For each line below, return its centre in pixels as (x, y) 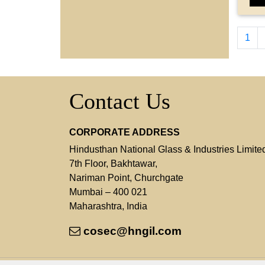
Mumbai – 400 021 (108, 192)
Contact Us (120, 101)
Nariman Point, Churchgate (126, 177)
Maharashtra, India (108, 206)
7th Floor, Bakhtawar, (113, 163)
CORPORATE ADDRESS (125, 132)
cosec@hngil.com (131, 231)
